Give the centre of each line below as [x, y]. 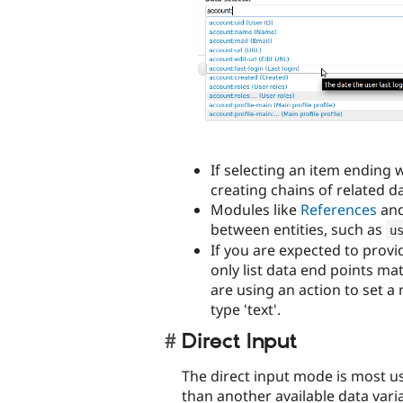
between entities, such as [298, 229]
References [339, 209]
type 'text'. [246, 309]
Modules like [255, 209]
